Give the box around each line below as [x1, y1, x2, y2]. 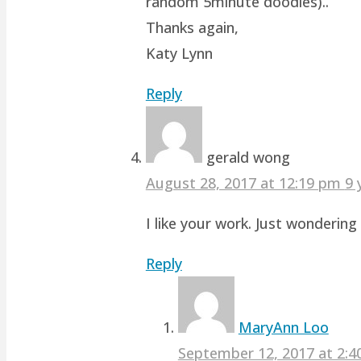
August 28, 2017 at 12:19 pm [145, 172, 345, 193]
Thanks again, [145, 17, 239, 37]
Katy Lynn [145, 43, 213, 63]
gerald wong [205, 147, 290, 167]
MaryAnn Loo [238, 317, 329, 337]
